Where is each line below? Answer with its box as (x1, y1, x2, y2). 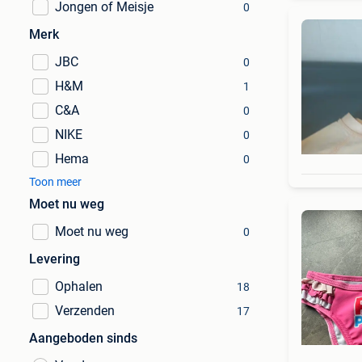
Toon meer (29, 175, 82, 188)
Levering (29, 251, 80, 267)
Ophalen (55, 279, 103, 294)
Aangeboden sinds (29, 330, 137, 346)
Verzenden (55, 303, 115, 318)
